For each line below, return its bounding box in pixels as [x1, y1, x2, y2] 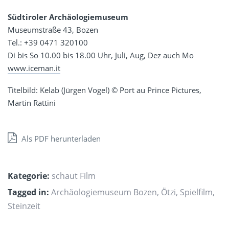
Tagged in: [8, 186, 49, 198]
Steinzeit [8, 200, 40, 212]
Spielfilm [180, 186, 213, 198]
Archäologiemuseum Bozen [51, 186, 157, 198]
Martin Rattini [8, 97, 56, 108]
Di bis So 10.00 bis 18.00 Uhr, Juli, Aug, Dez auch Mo [8, 50, 194, 60]
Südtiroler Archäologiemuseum [8, 11, 128, 22]
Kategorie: [8, 170, 50, 181]
